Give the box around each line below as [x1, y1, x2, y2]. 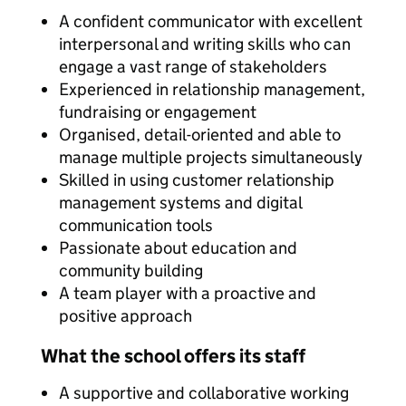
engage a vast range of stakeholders [59, 56, 327, 77]
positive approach [59, 305, 192, 326]
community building [59, 260, 203, 281]
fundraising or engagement [59, 101, 256, 122]
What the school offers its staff [41, 344, 305, 368]
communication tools [59, 215, 213, 236]
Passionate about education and [59, 237, 297, 258]
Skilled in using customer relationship [59, 169, 334, 190]
